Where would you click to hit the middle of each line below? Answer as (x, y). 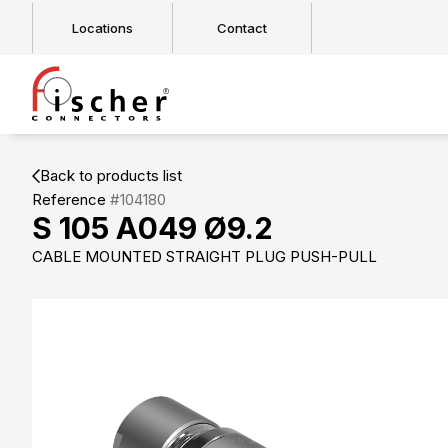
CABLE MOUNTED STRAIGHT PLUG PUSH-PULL (204, 256)
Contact (242, 27)
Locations (102, 27)
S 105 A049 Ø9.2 (152, 228)
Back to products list (111, 175)
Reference (71, 199)
